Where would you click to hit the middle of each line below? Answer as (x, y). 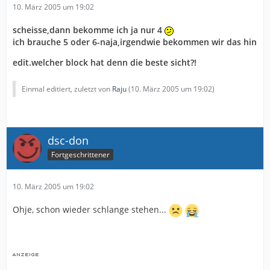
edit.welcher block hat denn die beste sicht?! (105, 62)
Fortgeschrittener (80, 154)
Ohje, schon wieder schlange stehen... (91, 210)
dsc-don (68, 140)
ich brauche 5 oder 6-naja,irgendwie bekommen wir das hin (135, 42)
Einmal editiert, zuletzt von (67, 89)
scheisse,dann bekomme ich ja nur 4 (89, 30)
